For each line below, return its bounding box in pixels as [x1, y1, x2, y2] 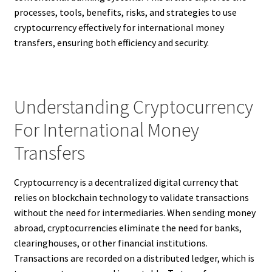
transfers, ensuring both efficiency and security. [13, 36, 209, 49]
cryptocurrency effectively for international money [13, 21, 224, 34]
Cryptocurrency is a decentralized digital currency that [13, 175, 239, 188]
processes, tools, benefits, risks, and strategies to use [13, 6, 237, 19]
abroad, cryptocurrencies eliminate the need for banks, [13, 221, 242, 234]
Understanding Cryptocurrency [13, 94, 253, 119]
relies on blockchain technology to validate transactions [13, 191, 249, 203]
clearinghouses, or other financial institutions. [13, 236, 208, 249]
